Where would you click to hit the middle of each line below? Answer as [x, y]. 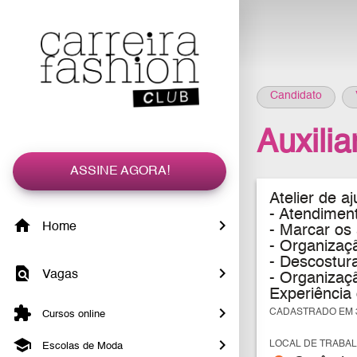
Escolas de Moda [81, 347]
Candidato [296, 96]
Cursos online [72, 315]
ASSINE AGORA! [120, 171]
